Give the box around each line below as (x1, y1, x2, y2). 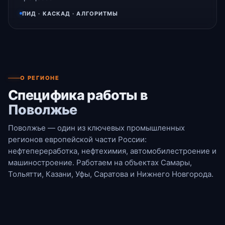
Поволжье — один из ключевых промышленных (8, 123, 185, 133)
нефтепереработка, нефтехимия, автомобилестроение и (8, 146, 216, 156)
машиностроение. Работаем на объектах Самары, (8, 158, 192, 168)
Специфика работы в (8, 87, 148, 103)
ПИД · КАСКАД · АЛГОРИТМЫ (22, 10, 119, 17)
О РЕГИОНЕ (20, 74, 60, 82)
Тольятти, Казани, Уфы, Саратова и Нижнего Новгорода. (8, 169, 213, 179)
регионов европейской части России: (8, 135, 147, 145)
